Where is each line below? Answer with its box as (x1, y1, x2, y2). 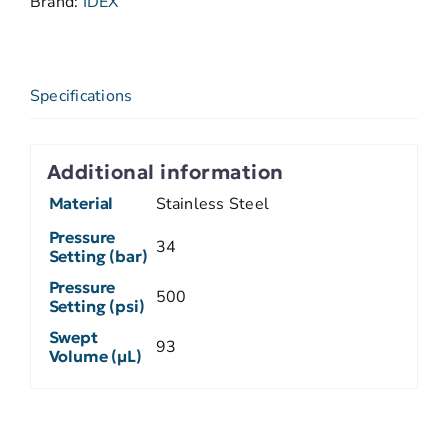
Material (48, 192, 114, 213)
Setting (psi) (48, 295, 145, 316)
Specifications (30, 84, 133, 107)
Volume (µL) (48, 345, 142, 366)
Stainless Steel (155, 192, 270, 215)
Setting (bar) (48, 245, 148, 266)
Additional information (46, 159, 284, 186)
